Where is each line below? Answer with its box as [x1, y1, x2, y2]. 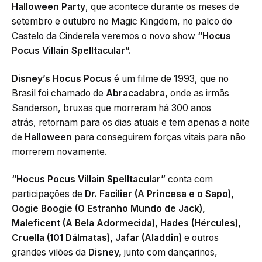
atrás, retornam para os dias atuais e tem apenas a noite [12, 116, 250, 128]
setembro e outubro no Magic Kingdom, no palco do [12, 16, 232, 27]
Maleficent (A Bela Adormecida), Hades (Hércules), [12, 218, 241, 229]
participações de [12, 188, 85, 200]
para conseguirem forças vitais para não [72, 131, 246, 143]
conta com [166, 174, 213, 185]
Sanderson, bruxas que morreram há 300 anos [12, 102, 211, 113]
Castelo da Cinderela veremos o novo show [12, 30, 198, 42]
